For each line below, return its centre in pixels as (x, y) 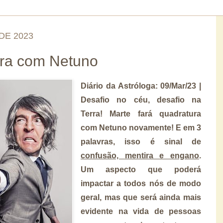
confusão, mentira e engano (140, 155)
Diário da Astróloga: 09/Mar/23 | (141, 86)
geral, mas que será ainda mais (141, 197)
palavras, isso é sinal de (141, 141)
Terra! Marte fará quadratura (141, 113)
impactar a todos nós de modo (141, 183)
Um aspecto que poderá (141, 169)
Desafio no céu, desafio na (141, 100)
